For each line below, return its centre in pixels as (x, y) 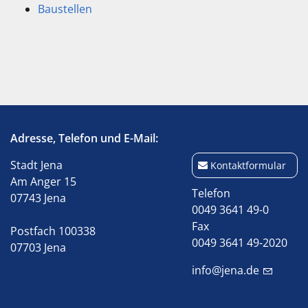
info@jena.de (225, 270)
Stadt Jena (36, 165)
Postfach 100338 (53, 231)
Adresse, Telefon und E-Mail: (84, 138)
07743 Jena (38, 198)
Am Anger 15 (43, 181)
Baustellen (65, 9)
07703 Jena (38, 247)
